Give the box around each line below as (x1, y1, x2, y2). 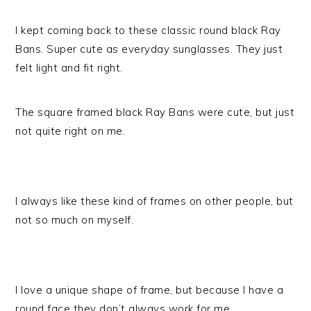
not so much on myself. (15, 213, 134, 226)
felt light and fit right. (15, 61, 123, 74)
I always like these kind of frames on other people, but (15, 194, 294, 208)
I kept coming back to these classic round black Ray (15, 24, 281, 37)
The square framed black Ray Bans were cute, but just (15, 106, 295, 119)
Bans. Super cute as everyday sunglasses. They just (15, 42, 283, 56)
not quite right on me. (15, 124, 126, 137)
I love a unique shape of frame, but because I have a (15, 283, 284, 296)
